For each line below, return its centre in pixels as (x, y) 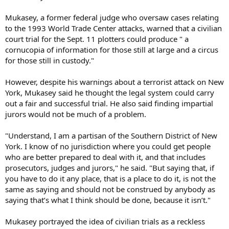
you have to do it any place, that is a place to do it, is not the (110, 178)
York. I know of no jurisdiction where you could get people (108, 146)
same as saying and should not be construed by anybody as (110, 189)
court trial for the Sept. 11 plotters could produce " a (97, 39)
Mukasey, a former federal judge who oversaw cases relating (112, 17)
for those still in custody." (50, 60)
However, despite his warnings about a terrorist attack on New (114, 82)
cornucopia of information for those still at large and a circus (112, 50)
